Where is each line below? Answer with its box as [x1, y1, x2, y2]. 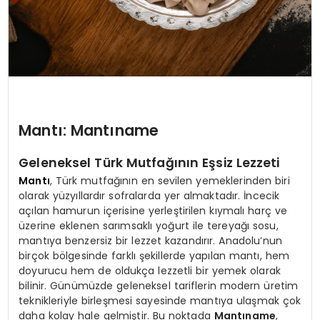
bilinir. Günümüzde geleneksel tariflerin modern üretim [19, 279, 299, 294]
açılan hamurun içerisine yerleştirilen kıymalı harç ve [19, 204, 287, 219]
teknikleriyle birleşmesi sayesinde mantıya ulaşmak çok [19, 294, 301, 309]
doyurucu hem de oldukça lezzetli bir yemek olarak [19, 264, 281, 279]
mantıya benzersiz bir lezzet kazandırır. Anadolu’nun [19, 234, 282, 249]
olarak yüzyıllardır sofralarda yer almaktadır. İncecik [19, 189, 280, 204]
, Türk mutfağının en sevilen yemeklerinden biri [49, 174, 290, 189]
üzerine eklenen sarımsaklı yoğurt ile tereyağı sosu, [19, 219, 279, 234]
